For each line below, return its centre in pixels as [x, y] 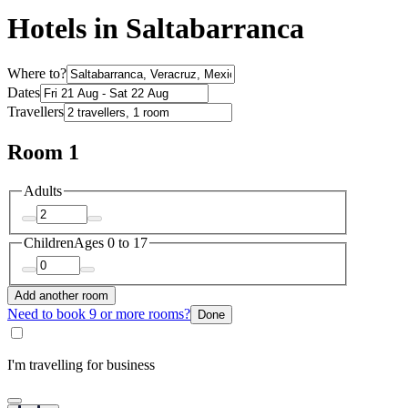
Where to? [37, 74]
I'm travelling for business [81, 365]
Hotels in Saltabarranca [156, 28]
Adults [43, 191]
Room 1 [43, 153]
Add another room [61, 296]
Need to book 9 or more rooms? [99, 314]
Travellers [36, 112]
